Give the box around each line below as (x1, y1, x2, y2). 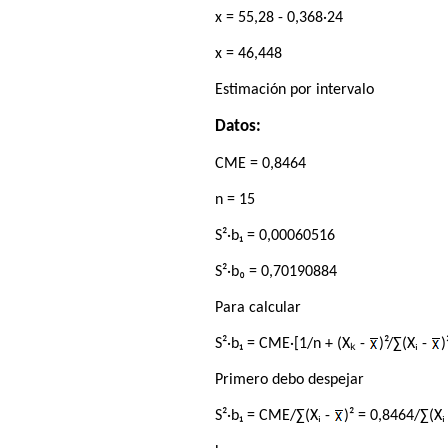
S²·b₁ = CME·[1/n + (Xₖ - (215, 335, 370, 352)
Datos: (215, 117, 262, 135)
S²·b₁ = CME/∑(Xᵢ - (215, 407, 335, 424)
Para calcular (215, 299, 302, 316)
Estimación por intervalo (215, 81, 375, 98)
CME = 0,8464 (215, 155, 307, 172)
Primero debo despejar (215, 371, 365, 388)
